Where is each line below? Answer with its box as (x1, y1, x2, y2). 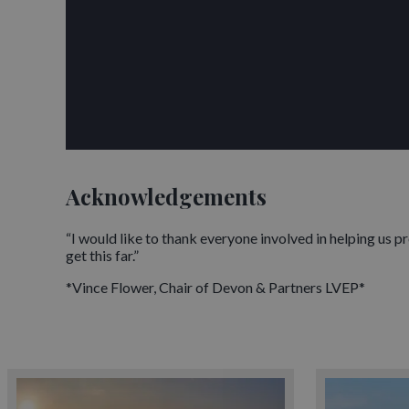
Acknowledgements (66, 182, 267, 212)
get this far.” (66, 246, 139, 265)
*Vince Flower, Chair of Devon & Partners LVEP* (66, 278, 365, 297)
